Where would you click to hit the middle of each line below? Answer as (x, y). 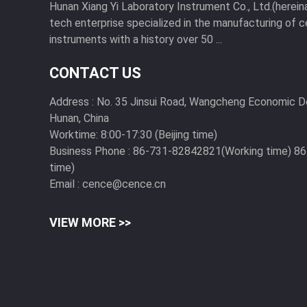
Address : (72, 101)
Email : (64, 184)
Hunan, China (79, 118)
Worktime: (74, 134)
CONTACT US (95, 73)
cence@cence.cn (124, 184)
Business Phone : (90, 151)
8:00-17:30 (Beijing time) (159, 134)
